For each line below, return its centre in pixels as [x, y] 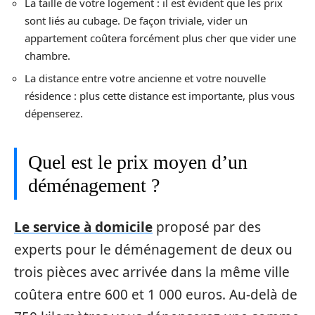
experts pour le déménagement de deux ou [153, 249]
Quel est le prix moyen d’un [138, 162]
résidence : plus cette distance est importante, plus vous [160, 96]
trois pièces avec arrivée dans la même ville [152, 272]
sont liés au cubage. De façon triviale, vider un [136, 20]
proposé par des [207, 227]
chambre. [47, 55]
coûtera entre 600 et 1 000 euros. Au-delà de [156, 294]
